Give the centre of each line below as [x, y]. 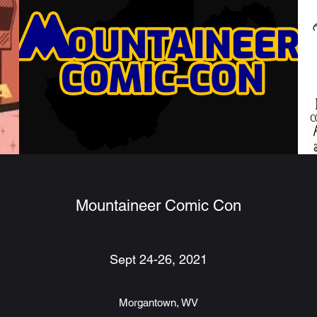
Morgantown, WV [158, 302]
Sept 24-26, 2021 [158, 259]
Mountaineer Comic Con [158, 205]
